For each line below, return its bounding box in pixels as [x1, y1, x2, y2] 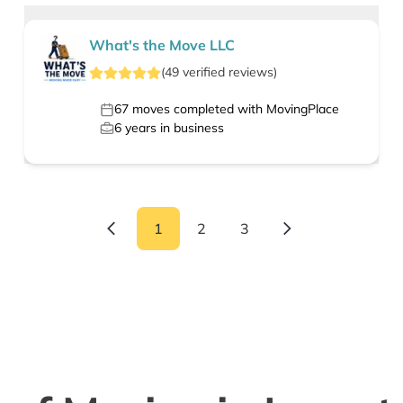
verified [178, 64, 228, 81]
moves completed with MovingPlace [128, 101, 339, 118]
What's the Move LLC [88, 36, 235, 55]
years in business [121, 120, 224, 137]
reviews [228, 64, 273, 81]
